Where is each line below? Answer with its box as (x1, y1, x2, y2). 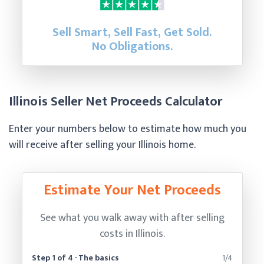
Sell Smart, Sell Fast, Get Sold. (52, 22, 212, 42)
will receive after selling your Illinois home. (9, 136, 196, 154)
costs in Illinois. (99, 225, 165, 243)
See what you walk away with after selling (39, 209, 225, 227)
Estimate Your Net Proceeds (43, 178, 221, 202)
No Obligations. (91, 36, 173, 57)
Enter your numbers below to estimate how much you (9, 120, 246, 138)
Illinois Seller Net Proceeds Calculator (9, 90, 222, 113)
